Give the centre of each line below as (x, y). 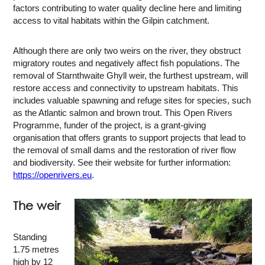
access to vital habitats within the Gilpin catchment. (112, 21)
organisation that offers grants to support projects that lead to (130, 138)
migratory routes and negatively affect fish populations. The (127, 63)
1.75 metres (36, 250)
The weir (37, 206)
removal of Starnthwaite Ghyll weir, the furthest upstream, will (131, 76)
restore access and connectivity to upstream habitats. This (126, 88)
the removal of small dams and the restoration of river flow (125, 150)
